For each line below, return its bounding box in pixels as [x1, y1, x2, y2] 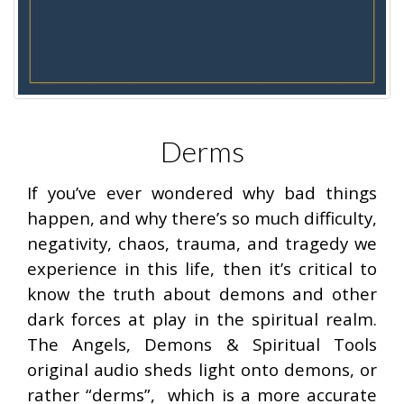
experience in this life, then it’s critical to [27, 257, 377, 280]
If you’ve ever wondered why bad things [27, 181, 377, 204]
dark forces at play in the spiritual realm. [27, 308, 377, 330]
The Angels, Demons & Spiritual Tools [27, 333, 377, 355]
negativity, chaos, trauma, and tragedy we [27, 232, 377, 254]
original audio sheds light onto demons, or [27, 358, 377, 381]
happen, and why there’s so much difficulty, [27, 207, 377, 229]
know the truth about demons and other [27, 282, 377, 305]
